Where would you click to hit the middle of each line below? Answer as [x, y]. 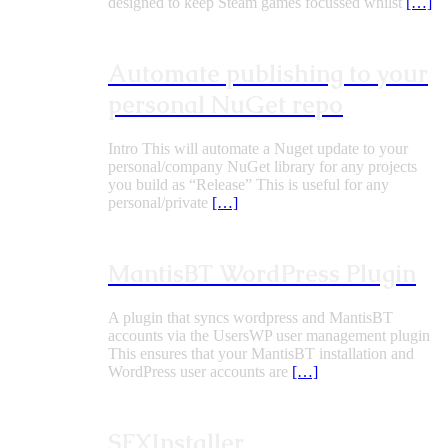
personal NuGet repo [225, 105]
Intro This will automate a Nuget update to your [258, 148]
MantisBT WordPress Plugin [262, 273]
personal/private [160, 202]
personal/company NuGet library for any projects [262, 166]
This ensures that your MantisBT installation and [261, 353]
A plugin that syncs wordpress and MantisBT [250, 317]
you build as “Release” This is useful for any [248, 184]
